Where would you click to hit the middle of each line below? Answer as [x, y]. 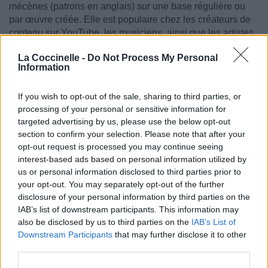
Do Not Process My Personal [153, 58]
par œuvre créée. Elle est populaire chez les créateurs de [130, 19]
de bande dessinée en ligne [68, 46]
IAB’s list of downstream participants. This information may [128, 209]
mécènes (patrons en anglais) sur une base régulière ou [127, 6]
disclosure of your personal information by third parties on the [134, 197]
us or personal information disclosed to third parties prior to [130, 172]
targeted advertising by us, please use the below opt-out [124, 121]
